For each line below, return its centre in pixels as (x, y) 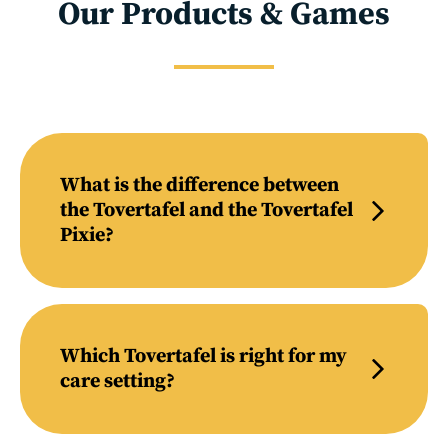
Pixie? (87, 235)
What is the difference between (199, 185)
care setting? (117, 381)
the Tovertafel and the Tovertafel (206, 210)
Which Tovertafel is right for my (203, 356)
